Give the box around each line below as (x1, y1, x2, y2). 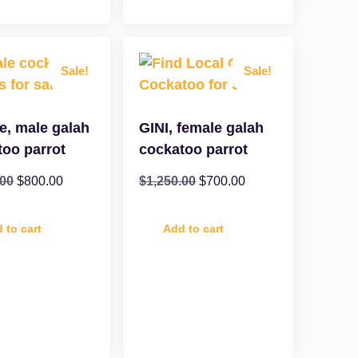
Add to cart (163, 222, 225, 236)
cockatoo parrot (139, 141, 249, 158)
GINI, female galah (139, 120, 265, 137)
